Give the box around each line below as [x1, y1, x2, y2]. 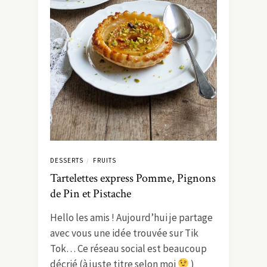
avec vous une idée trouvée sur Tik [50, 226, 198, 240]
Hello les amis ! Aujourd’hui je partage [50, 210, 213, 224]
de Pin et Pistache [50, 185, 131, 201]
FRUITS [93, 156, 116, 164]
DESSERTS [50, 156, 83, 164]
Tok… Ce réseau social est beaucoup [50, 241, 207, 255]
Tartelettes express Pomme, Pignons [50, 170, 216, 186]
